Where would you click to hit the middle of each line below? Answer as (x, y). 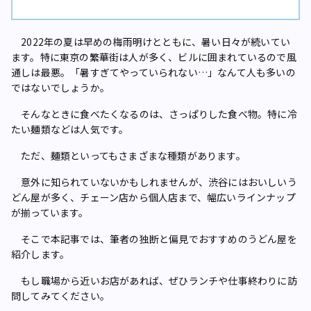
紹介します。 (41, 254)
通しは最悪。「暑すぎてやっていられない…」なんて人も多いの (153, 72)
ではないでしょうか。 (60, 87)
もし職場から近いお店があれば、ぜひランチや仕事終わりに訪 (154, 280)
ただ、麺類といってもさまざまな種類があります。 (128, 155)
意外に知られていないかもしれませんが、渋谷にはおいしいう (154, 182)
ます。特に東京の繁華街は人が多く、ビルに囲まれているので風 (154, 57)
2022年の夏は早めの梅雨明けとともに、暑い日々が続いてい (151, 42)
